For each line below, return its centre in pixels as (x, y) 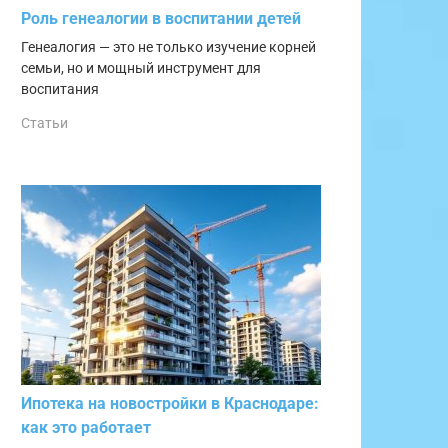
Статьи (44, 122)
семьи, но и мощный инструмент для (141, 68)
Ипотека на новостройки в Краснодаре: (170, 403)
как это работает (86, 427)
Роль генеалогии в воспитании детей (161, 18)
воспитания (60, 89)
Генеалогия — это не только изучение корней (168, 47)
